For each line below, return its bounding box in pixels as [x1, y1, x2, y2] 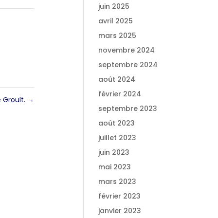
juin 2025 [98, 1, 129, 11]
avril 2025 [98, 16, 133, 26]
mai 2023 [98, 162, 131, 172]
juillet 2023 [98, 133, 136, 143]
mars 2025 [98, 31, 136, 40]
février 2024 [98, 89, 141, 99]
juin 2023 [98, 147, 129, 157]
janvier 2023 [98, 206, 141, 216]
